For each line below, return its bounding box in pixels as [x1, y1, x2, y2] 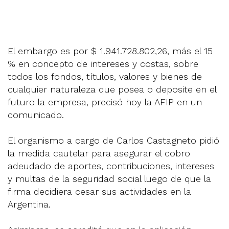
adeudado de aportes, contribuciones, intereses [8, 160, 214, 171]
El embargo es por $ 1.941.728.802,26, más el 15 [8, 45, 213, 56]
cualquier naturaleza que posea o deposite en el [8, 83, 216, 95]
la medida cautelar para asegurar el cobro [8, 147, 190, 158]
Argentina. [8, 198, 51, 210]
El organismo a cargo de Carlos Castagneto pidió [8, 134, 219, 146]
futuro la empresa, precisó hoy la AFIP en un [8, 96, 202, 107]
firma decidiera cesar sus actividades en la [8, 186, 191, 197]
